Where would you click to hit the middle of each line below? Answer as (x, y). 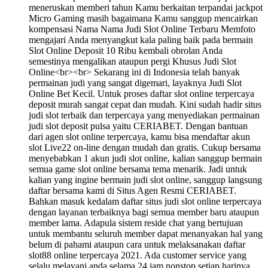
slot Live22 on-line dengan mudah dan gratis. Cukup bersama (145, 147)
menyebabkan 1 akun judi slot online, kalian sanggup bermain (145, 158)
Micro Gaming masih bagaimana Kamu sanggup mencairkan (143, 18)
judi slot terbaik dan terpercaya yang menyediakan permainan (144, 115)
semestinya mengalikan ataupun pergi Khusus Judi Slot (133, 61)
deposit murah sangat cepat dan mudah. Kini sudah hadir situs (145, 104)
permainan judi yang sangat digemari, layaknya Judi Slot (135, 83)
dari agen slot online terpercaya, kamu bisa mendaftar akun (139, 136)
